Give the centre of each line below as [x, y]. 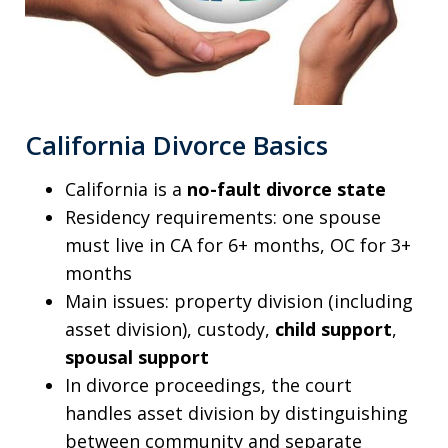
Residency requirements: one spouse [223, 217]
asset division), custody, [170, 329]
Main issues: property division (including [239, 301]
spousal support [137, 357]
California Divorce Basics [176, 145]
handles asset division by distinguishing [236, 413]
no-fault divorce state [286, 189]
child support [333, 329]
